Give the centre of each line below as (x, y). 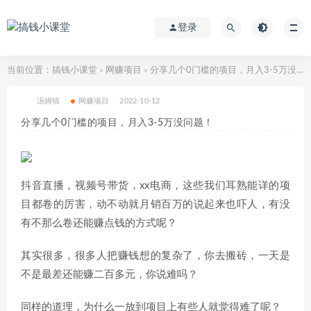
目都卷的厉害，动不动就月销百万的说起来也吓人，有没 (155, 204)
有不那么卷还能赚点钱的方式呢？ (99, 223)
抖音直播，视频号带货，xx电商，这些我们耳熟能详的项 (155, 186)
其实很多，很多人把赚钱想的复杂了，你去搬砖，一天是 (155, 256)
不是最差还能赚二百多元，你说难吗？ (109, 275)
